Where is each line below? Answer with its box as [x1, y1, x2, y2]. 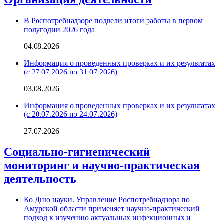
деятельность [4, 172, 76, 185]
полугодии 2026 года [24, 25, 95, 34]
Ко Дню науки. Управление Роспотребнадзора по [24, 195, 190, 204]
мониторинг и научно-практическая [4, 158, 200, 172]
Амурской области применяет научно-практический [24, 204, 200, 213]
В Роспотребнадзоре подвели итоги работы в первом [24, 16, 203, 25]
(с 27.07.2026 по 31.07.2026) [24, 68, 117, 76]
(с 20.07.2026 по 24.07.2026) [24, 110, 117, 119]
